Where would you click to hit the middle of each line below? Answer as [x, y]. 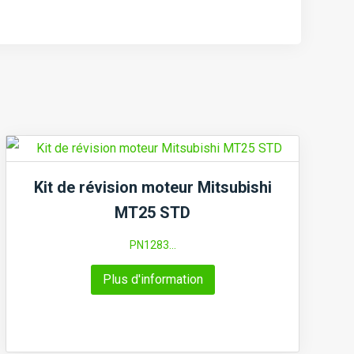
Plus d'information [153, 280]
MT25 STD [153, 213]
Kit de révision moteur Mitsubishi [153, 188]
